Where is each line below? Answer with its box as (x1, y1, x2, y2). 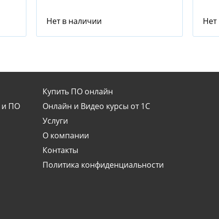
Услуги (43, 115, 68, 126)
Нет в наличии (46, 15, 102, 26)
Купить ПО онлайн (43, 86, 113, 97)
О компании (43, 130, 89, 141)
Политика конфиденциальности (43, 159, 164, 170)
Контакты (43, 145, 78, 155)
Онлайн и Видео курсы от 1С (43, 101, 150, 111)
